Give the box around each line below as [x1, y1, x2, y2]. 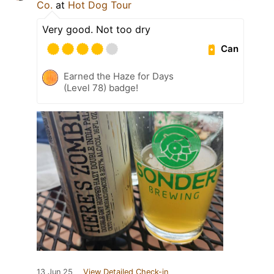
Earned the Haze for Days [64, 70, 174, 82]
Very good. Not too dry [42, 23, 150, 35]
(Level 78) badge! [64, 81, 138, 94]
